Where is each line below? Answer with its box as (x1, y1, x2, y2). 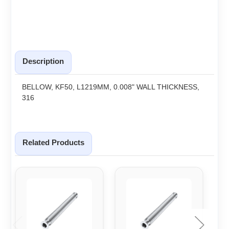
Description (22, 56, 64, 65)
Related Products (22, 138, 84, 147)
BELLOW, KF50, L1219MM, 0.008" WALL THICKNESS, (22, 82, 199, 91)
